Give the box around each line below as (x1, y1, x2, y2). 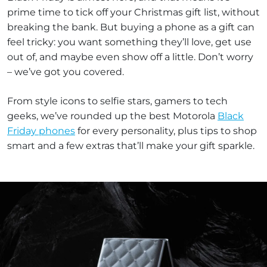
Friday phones (7, 125, 75, 136)
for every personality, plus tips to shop (75, 125, 257, 136)
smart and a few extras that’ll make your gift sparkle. (7, 140, 254, 151)
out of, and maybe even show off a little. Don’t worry (7, 51, 253, 63)
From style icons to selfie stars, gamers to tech (7, 95, 228, 107)
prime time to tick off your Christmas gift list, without (7, 7, 260, 18)
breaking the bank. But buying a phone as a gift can (7, 21, 254, 33)
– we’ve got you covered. (7, 66, 124, 77)
